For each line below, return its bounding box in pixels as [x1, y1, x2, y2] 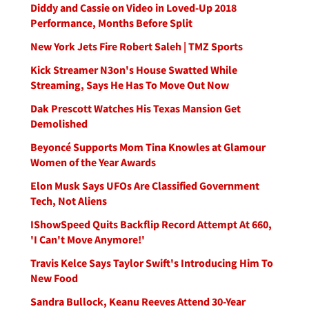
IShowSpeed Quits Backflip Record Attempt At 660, [30, 217, 272, 231]
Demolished [30, 117, 88, 130]
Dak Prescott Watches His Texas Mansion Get [30, 101, 241, 115]
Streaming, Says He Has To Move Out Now [30, 78, 229, 92]
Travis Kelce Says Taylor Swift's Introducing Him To [30, 256, 273, 270]
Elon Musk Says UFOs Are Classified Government [30, 179, 259, 192]
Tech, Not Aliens [30, 194, 107, 208]
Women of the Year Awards [30, 155, 156, 169]
